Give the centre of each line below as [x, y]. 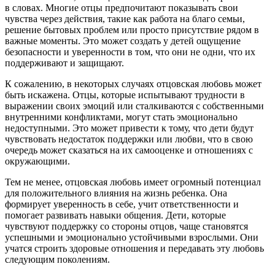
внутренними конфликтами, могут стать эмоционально [121, 117]
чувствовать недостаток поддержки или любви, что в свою [129, 139]
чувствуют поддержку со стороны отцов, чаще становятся [126, 227]
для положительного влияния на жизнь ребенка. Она [116, 193]
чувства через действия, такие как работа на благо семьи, [125, 19]
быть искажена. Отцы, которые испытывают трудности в [125, 95]
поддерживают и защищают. [64, 63]
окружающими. [37, 161]
